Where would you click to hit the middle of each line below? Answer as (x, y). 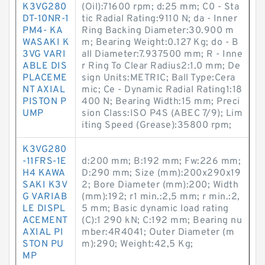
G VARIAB (45, 197)
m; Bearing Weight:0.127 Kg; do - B (160, 43)
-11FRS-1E (45, 161)
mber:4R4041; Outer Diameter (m (158, 232)
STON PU (43, 244)
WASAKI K (46, 43)
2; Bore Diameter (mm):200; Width (160, 185)
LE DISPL (44, 209)
